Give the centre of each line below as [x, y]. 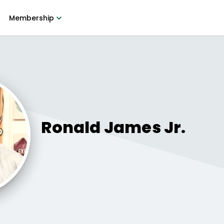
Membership [31, 18]
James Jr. [145, 127]
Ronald [71, 127]
